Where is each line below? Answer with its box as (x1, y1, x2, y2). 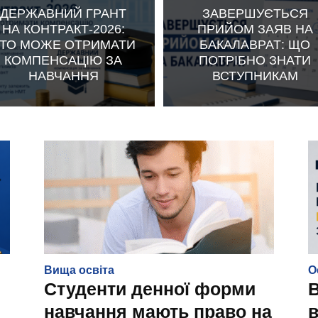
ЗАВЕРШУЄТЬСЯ (202, 6, 308, 21)
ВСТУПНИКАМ (212, 68, 298, 83)
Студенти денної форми (44, 279, 256, 299)
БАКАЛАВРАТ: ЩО (199, 37, 310, 52)
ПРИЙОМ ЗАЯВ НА (197, 21, 313, 36)
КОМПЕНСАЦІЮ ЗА (4, 53, 122, 67)
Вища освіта (44, 264, 114, 276)
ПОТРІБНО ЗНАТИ (199, 53, 311, 67)
